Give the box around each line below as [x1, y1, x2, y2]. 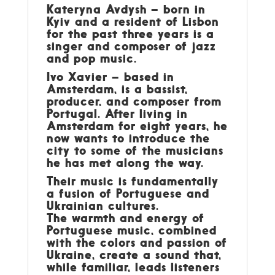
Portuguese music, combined [46, 222, 217, 238]
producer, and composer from [46, 93, 222, 109]
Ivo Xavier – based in [46, 69, 174, 84]
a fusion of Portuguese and [46, 185, 209, 201]
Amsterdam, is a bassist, [46, 81, 188, 96]
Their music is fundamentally [46, 173, 219, 188]
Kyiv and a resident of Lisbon [46, 14, 219, 29]
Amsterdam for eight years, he [46, 118, 228, 133]
